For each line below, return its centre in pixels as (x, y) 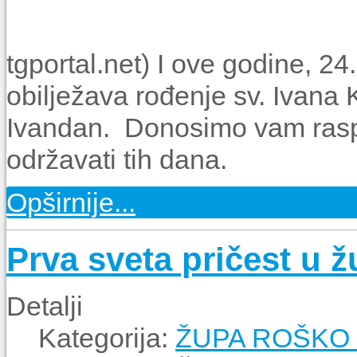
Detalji (45, 306)
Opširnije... (71, 202)
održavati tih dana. (117, 159)
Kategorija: (107, 337)
